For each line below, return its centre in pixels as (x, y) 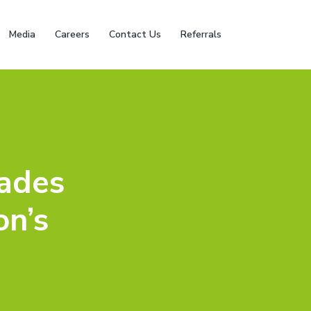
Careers (72, 34)
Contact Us (135, 34)
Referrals (201, 34)
